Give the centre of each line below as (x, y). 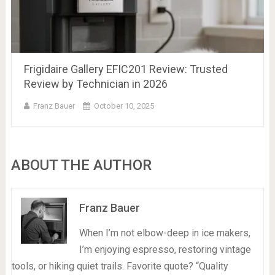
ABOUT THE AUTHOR (81, 165)
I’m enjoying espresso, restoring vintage (165, 249)
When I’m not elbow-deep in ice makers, (165, 233)
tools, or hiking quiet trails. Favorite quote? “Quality (120, 266)
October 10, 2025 (124, 106)
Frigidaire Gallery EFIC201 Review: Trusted (126, 69)
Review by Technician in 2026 (95, 83)
